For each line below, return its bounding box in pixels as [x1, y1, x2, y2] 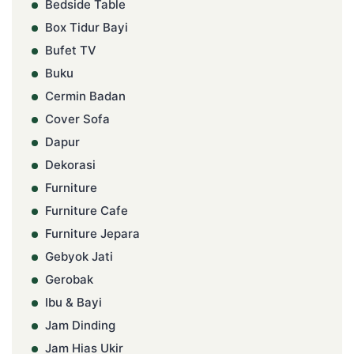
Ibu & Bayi [45, 295, 102, 311]
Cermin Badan [45, 88, 126, 104]
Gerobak [45, 272, 93, 288]
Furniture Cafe [45, 203, 128, 219]
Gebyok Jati [45, 249, 113, 265]
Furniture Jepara [45, 226, 140, 242]
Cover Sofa [45, 111, 110, 127]
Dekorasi [45, 157, 96, 173]
